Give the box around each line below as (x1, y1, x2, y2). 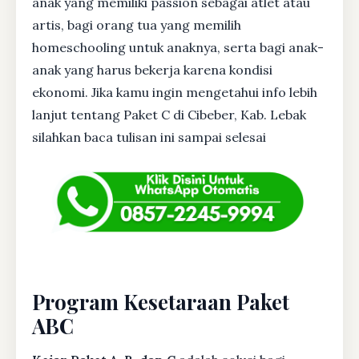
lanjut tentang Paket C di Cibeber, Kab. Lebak (32, 107, 306, 123)
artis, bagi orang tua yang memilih (32, 17, 241, 33)
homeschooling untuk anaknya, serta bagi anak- (32, 39, 324, 55)
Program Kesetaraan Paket (32, 288, 289, 316)
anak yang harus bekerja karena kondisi (32, 62, 272, 78)
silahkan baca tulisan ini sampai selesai (32, 129, 266, 145)
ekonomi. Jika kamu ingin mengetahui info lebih (32, 84, 317, 100)
